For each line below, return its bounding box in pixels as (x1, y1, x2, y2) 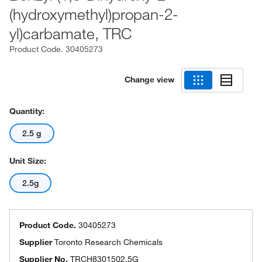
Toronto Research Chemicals (54, 237, 163, 247)
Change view (125, 74, 174, 85)
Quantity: (9, 106, 44, 116)
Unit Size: (9, 156, 46, 166)
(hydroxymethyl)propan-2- (9, 4, 178, 24)
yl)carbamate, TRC (9, 23, 132, 43)
